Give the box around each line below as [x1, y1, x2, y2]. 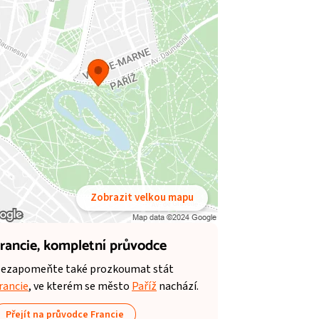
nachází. [157, 278, 199, 294]
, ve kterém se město [28, 278, 132, 294]
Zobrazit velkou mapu [90, 190, 194, 206]
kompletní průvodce [43, 234, 167, 258]
